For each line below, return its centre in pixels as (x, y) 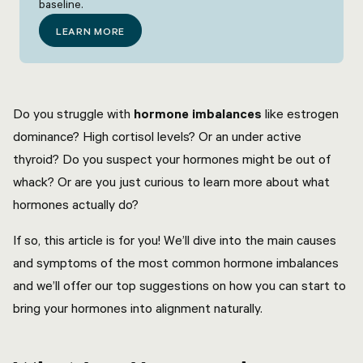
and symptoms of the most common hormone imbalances (176, 263)
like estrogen (300, 113)
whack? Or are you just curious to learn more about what (171, 181)
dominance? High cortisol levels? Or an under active (157, 136)
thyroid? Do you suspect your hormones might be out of (172, 159)
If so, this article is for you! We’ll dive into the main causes (175, 240)
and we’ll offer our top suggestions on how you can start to (179, 285)
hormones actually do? (77, 204)
